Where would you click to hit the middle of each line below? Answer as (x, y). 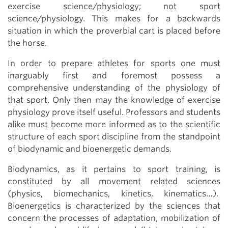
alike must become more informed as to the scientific (114, 124)
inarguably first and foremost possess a (114, 76)
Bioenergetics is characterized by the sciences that (114, 206)
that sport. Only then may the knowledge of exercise (114, 100)
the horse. (27, 43)
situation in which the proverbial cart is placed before (114, 31)
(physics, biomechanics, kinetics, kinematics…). (114, 194)
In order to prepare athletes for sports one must (114, 63)
